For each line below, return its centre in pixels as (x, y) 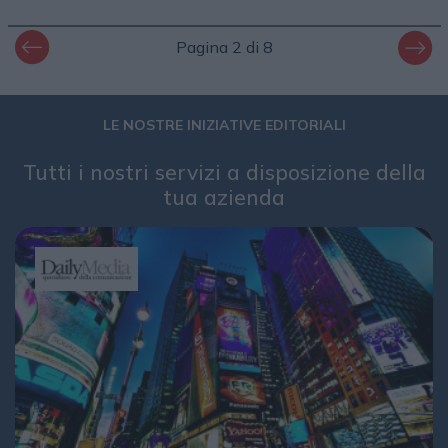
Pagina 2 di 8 (224, 47)
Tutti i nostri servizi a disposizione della (224, 171)
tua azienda (224, 196)
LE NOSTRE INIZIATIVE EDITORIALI (224, 124)
